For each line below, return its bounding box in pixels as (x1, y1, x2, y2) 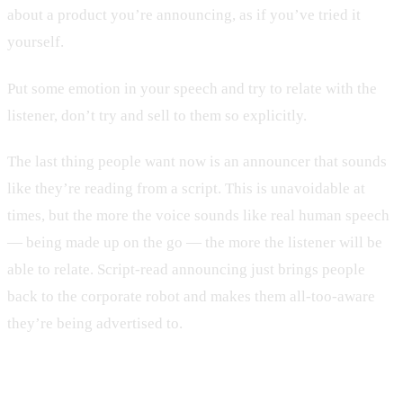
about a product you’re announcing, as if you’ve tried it (7, 6, 361, 23)
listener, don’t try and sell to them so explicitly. (7, 106, 307, 124)
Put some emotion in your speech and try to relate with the (7, 79, 377, 97)
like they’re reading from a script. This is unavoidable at (7, 180, 365, 198)
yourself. (7, 33, 64, 50)
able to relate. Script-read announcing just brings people (7, 261, 365, 279)
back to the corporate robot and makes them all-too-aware (7, 288, 375, 306)
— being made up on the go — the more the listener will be (7, 234, 382, 252)
